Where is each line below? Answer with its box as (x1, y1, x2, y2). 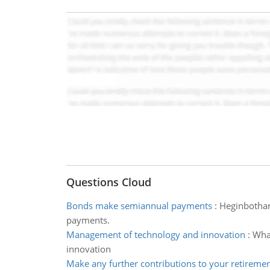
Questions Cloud (66, 175, 151, 189)
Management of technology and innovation (66, 228, 245, 240)
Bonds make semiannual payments (66, 199, 212, 212)
